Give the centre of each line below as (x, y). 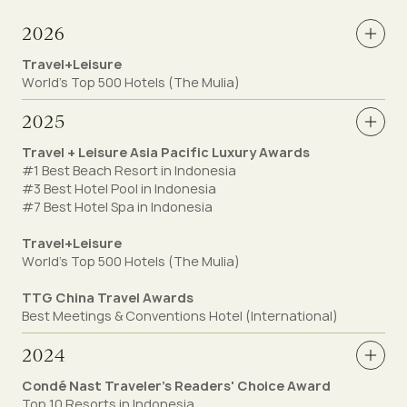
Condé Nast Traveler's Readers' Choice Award (176, 386)
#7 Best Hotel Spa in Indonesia (117, 207)
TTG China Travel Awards (108, 298)
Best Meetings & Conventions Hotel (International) (180, 316)
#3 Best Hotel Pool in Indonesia (119, 189)
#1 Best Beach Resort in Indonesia (129, 170)
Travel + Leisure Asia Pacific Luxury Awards (166, 152)
